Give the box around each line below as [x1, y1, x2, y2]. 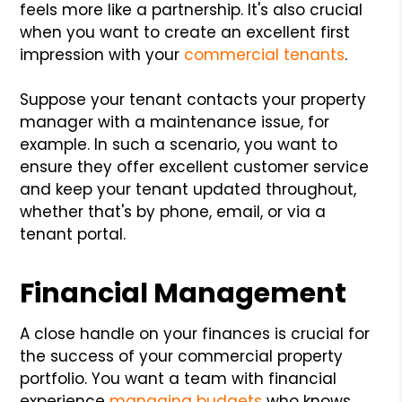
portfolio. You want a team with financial [20, 367, 337, 389]
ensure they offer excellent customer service [20, 155, 370, 178]
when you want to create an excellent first [20, 21, 351, 43]
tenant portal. [20, 223, 127, 245]
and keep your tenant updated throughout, [20, 178, 357, 200]
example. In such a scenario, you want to [20, 133, 338, 155]
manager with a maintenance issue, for [20, 110, 330, 133]
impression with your [20, 43, 185, 66]
